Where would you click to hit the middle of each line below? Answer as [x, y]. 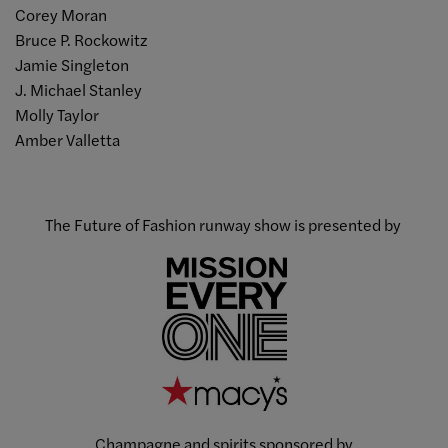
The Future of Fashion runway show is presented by [224, 224]
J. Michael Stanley [78, 89]
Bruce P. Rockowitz [81, 39]
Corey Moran [62, 14]
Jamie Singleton [72, 64]
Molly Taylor [57, 114]
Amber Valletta [67, 139]
